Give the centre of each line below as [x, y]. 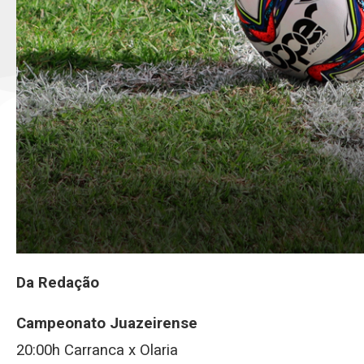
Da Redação [58, 282]
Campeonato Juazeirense [107, 323]
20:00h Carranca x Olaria [97, 350]
